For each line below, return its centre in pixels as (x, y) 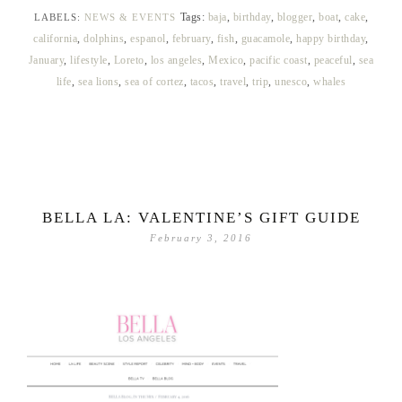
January (46, 61)
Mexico (226, 61)
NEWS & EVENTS (130, 17)
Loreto (129, 61)
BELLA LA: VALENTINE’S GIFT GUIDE (201, 218)
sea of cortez (154, 82)
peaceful (333, 61)
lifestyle (89, 61)
